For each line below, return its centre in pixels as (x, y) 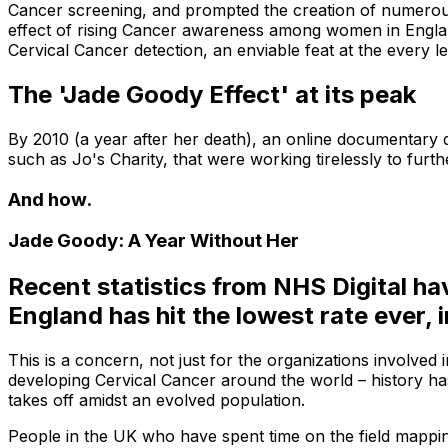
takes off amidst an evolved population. (156, 400)
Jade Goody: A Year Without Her (153, 241)
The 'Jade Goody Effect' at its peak (212, 95)
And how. (50, 199)
